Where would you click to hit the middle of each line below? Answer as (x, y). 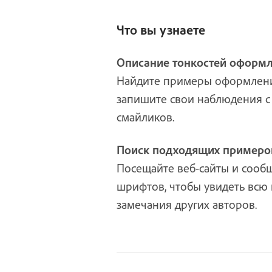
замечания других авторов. (187, 204)
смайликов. (145, 117)
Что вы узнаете (161, 30)
